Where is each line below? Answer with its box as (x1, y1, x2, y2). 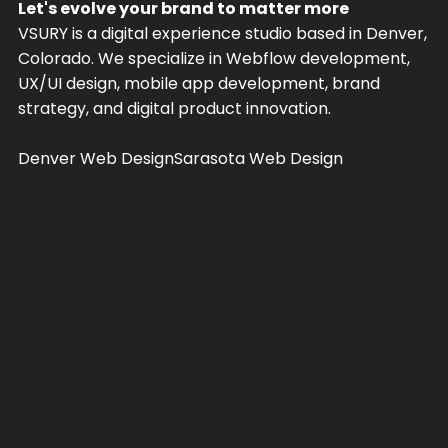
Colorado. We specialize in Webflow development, (17, 46, 410, 70)
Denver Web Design (17, 146, 174, 170)
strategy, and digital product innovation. (17, 96, 331, 120)
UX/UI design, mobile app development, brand (17, 71, 380, 95)
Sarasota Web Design (173, 146, 343, 170)
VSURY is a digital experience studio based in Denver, (17, 21, 427, 45)
